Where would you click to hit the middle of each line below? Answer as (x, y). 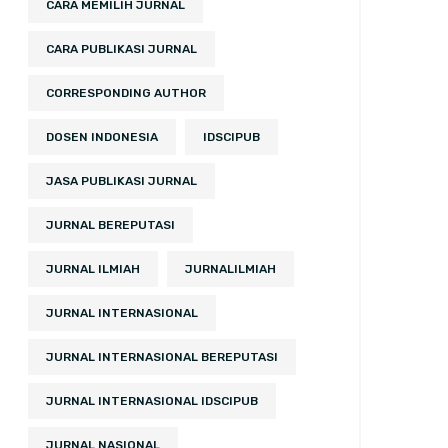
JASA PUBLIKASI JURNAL (121, 181)
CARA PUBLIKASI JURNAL (121, 49)
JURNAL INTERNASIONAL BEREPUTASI (162, 357)
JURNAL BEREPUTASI (110, 225)
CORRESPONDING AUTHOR (126, 93)
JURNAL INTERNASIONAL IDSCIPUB (152, 401)
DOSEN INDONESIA (102, 137)
